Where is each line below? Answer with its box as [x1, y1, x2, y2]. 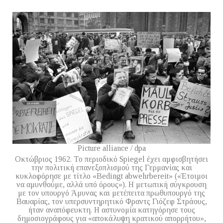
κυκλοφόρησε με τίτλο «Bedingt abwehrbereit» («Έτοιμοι [15, 171, 208, 180]
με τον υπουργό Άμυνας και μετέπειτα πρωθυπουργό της [18, 188, 205, 197]
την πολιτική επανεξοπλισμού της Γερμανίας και [31, 163, 192, 172]
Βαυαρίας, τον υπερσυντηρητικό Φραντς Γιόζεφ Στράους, [16, 197, 207, 206]
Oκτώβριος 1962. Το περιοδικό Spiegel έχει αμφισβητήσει [15, 154, 208, 163]
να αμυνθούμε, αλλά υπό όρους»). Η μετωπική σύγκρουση [16, 180, 207, 189]
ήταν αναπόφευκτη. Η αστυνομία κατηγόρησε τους [28, 205, 195, 214]
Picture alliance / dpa [77, 144, 146, 153]
